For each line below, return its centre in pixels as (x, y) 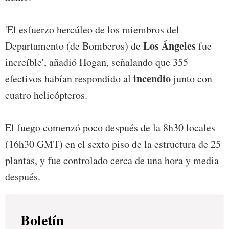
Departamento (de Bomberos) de (73, 46)
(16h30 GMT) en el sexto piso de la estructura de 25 (113, 144)
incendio (151, 79)
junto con (191, 79)
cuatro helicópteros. (46, 95)
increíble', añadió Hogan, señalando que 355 (97, 62)
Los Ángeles (168, 46)
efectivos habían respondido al (68, 79)
